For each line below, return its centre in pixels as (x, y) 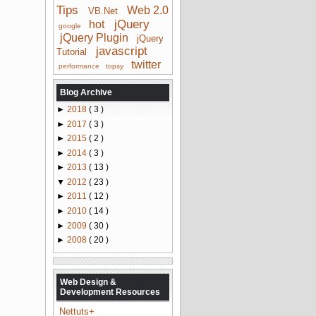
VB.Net (103, 11)
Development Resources (110, 292)
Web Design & (88, 282)
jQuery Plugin (94, 37)
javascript (121, 51)
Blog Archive (86, 92)
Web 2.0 (147, 10)
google (70, 25)
